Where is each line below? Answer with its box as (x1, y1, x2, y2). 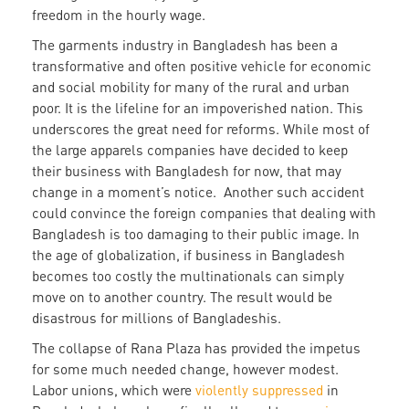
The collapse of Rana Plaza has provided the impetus (32, 340, 361, 357)
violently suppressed (195, 382, 323, 399)
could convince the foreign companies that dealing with (32, 204, 376, 222)
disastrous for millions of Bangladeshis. (32, 309, 281, 327)
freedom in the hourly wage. (32, 6, 205, 24)
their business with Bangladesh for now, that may (32, 163, 341, 180)
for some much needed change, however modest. (32, 361, 339, 378)
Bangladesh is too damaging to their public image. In (32, 225, 360, 243)
